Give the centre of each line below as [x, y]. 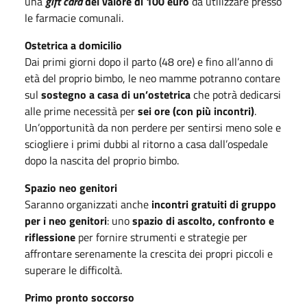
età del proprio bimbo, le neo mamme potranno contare [152, 78]
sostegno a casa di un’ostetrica [117, 94]
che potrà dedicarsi [237, 94]
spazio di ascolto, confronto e [203, 220]
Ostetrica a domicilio [73, 45]
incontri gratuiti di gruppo [214, 204]
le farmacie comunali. [75, 17]
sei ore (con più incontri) [196, 111]
